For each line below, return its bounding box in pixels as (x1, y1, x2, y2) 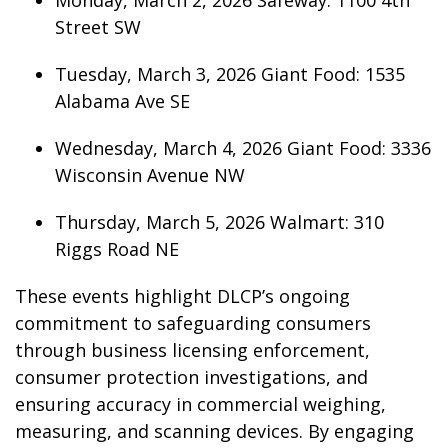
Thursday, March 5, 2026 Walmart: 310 (54, 210, 384, 234)
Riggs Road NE (54, 237, 184, 261)
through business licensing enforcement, (15, 338, 370, 362)
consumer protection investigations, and (15, 365, 368, 389)
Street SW (54, 15, 146, 39)
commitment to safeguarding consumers (15, 311, 371, 335)
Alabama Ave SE (54, 89, 195, 113)
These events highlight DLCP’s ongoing (15, 284, 350, 308)
